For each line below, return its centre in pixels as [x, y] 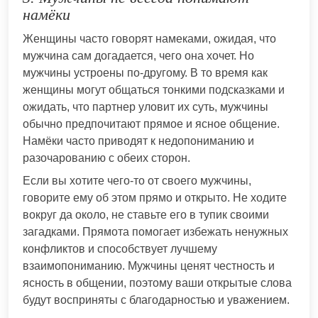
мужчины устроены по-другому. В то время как [145, 72]
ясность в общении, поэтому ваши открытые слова [157, 283]
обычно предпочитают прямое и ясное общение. [151, 124]
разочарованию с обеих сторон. [106, 158]
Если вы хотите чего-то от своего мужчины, [137, 180]
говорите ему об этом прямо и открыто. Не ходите [155, 197]
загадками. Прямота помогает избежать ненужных [155, 231]
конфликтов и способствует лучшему [120, 248]
